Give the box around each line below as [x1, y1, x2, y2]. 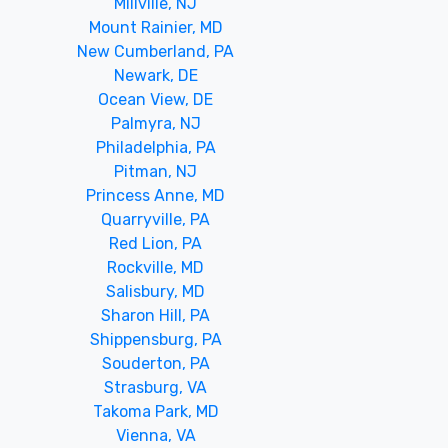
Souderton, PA [101, 353, 210, 373]
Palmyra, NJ [110, 113, 201, 133]
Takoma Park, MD [92, 401, 219, 421]
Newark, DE [113, 65, 198, 85]
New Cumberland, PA [77, 41, 235, 61]
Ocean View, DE [98, 89, 214, 109]
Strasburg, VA [104, 377, 208, 397]
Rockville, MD [107, 257, 205, 277]
